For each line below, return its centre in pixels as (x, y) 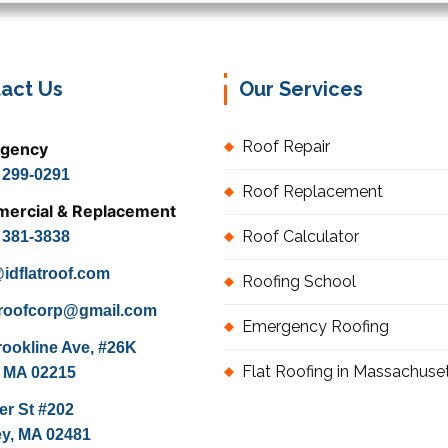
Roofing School (299, 282)
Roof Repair (286, 147)
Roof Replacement (312, 192)
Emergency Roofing (315, 327)
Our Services (301, 89)
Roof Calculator (300, 237)
